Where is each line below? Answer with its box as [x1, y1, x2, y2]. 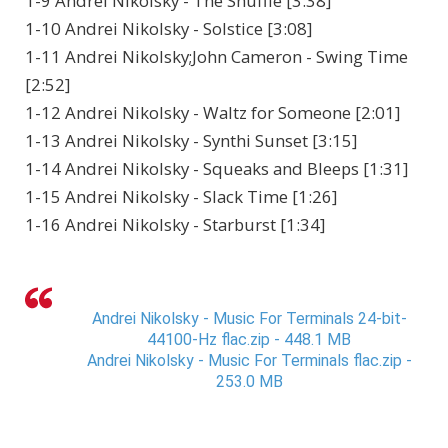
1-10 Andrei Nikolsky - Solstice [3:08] [25, 17, 312, 41]
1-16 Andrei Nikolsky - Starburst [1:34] [25, 213, 325, 237]
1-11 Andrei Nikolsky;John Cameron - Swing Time [25, 45, 408, 69]
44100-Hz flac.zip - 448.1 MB [147, 330, 351, 350]
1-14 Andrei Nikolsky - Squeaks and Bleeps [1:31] [25, 157, 408, 181]
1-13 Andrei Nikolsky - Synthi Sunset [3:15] [25, 129, 357, 153]
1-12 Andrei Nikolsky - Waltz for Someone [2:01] [25, 101, 400, 125]
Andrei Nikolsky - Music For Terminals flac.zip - [86, 351, 412, 371]
